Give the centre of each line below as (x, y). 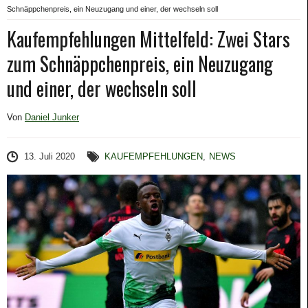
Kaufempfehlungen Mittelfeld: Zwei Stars (148, 39)
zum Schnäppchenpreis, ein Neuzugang (140, 64)
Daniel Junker (52, 117)
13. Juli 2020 (49, 156)
